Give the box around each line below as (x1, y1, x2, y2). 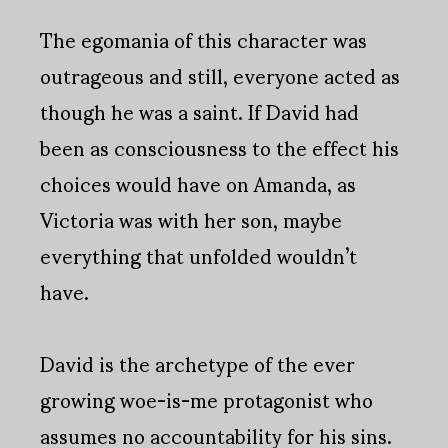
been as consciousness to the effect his (40, 118, 399, 177)
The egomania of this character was (40, 10, 367, 69)
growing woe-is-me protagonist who (40, 370, 373, 429)
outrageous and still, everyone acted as (40, 46, 400, 105)
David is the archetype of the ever (40, 334, 355, 393)
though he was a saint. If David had (40, 82, 359, 141)
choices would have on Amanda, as (40, 154, 356, 213)
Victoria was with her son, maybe (40, 190, 342, 249)
